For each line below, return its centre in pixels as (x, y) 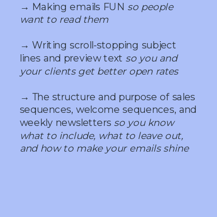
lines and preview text (72, 58)
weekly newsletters (67, 123)
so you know (144, 123)
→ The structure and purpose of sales (108, 97)
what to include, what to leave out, (101, 136)
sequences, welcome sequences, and (108, 110)
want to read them (64, 20)
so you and (151, 58)
